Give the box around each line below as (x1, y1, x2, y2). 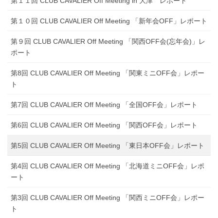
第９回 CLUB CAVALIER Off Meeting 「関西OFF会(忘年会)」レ (11, 37, 205, 45)
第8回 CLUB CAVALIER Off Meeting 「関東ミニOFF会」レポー (11, 69, 204, 77)
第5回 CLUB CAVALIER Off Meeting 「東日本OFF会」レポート (11, 141, 204, 149)
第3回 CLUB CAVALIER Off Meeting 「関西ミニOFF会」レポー (11, 193, 204, 201)
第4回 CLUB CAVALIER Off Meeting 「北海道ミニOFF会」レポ (11, 162, 204, 170)
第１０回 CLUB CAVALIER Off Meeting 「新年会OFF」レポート (11, 17, 207, 25)
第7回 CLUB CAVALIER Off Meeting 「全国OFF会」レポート (11, 100, 198, 109)
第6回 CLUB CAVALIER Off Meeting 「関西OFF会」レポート (11, 121, 198, 129)
